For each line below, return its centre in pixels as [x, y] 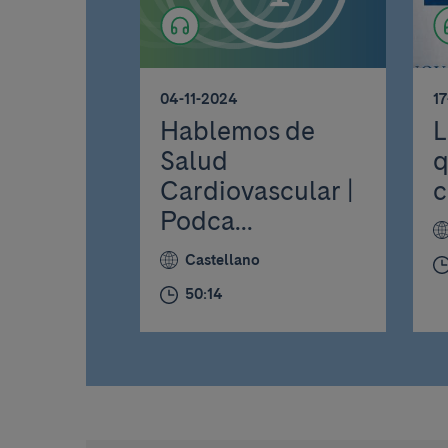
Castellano [222, 259]
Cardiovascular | [257, 191]
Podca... [207, 221]
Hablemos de [237, 131]
